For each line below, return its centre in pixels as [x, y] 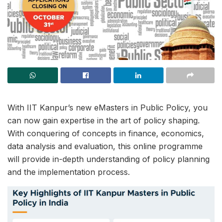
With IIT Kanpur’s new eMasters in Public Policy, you [108, 108]
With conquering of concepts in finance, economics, [106, 133]
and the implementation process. [69, 172]
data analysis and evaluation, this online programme [105, 146]
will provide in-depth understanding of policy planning [109, 159]
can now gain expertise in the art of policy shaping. [104, 120]
